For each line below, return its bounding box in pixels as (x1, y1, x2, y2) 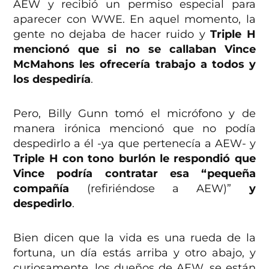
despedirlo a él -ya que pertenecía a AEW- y (13, 137, 256, 151)
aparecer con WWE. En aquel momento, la (13, 13, 256, 26)
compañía (13, 182, 70, 196)
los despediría (13, 73, 91, 86)
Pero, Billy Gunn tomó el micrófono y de (13, 107, 256, 121)
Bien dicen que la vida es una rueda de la (13, 231, 256, 245)
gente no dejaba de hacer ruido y (13, 28, 211, 41)
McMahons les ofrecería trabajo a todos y (13, 58, 256, 71)
